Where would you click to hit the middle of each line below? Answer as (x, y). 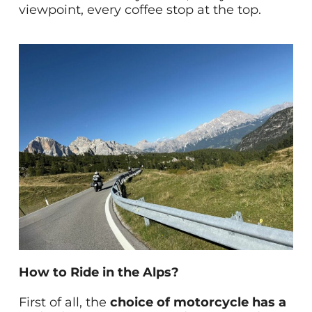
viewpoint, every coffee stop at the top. (140, 9)
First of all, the (64, 302)
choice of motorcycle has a (198, 302)
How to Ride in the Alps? (99, 272)
